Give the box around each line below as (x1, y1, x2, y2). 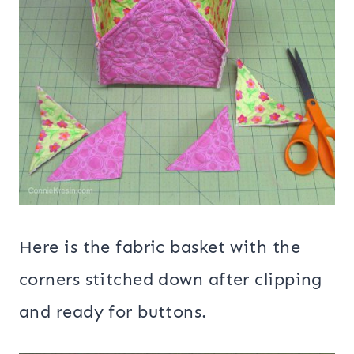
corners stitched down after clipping (19, 268, 322, 290)
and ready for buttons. (19, 300, 207, 322)
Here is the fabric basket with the (19, 235, 300, 258)
